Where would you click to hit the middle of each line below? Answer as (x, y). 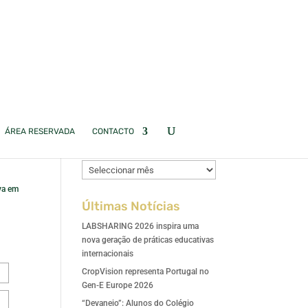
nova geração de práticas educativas (148, 240)
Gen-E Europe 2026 (118, 285)
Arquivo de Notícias (140, 147)
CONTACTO (113, 131)
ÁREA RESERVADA (40, 131)
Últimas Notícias (131, 206)
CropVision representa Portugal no (146, 272)
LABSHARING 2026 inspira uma (141, 226)
